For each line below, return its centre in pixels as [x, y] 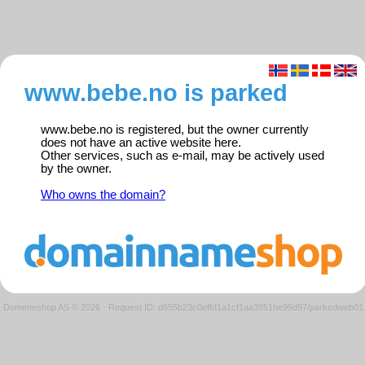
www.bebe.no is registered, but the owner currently [175, 130]
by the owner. [76, 169]
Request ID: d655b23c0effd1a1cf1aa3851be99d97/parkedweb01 [236, 307]
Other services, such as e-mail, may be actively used [182, 156]
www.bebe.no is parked [156, 93]
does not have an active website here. [141, 143]
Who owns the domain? [103, 195]
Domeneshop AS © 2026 [52, 307]
